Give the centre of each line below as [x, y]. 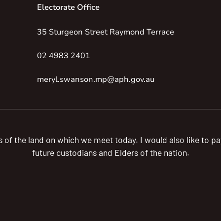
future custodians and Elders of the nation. [110, 152]
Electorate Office [68, 7]
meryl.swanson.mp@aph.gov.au [95, 79]
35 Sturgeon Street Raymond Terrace [105, 32]
